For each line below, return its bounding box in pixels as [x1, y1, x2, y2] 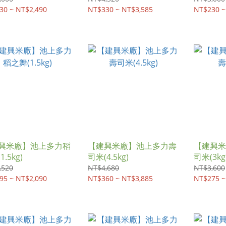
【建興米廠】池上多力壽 [88, 140, 177, 151]
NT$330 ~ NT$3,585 [88, 5, 153, 14]
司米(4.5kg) [88, 151, 129, 162]
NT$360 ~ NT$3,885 [88, 174, 153, 183]
